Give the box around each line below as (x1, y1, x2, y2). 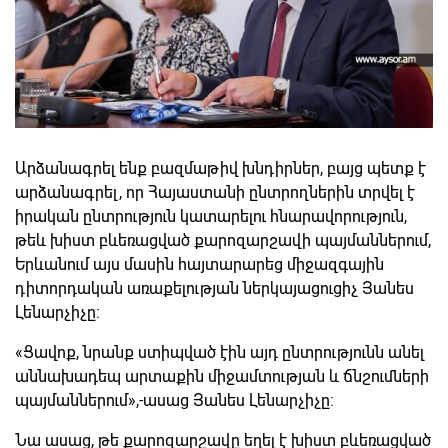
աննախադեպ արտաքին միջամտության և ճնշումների (15, 366, 429, 386)
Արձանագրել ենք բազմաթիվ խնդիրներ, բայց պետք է (15, 158, 426, 178)
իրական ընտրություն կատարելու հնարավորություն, (15, 206, 407, 226)
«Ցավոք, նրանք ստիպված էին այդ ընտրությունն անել (15, 342, 424, 362)
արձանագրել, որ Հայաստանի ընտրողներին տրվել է (15, 182, 415, 202)
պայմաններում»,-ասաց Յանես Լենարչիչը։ (15, 390, 334, 410)
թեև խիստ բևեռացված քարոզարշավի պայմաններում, (15, 230, 431, 250)
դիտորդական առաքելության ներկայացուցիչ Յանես (15, 278, 414, 298)
